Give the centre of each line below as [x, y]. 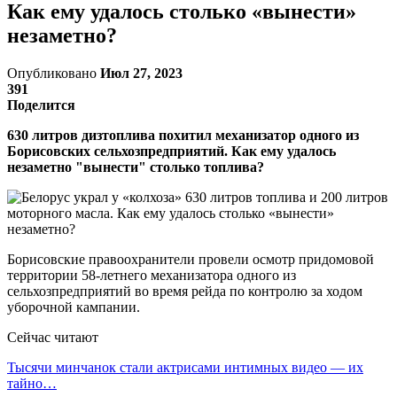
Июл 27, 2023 [141, 73]
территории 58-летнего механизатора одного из [152, 275]
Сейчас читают [53, 337]
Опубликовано [54, 73]
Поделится [41, 105]
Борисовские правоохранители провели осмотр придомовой [191, 259]
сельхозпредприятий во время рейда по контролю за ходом [185, 291]
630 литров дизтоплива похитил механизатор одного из [183, 135]
